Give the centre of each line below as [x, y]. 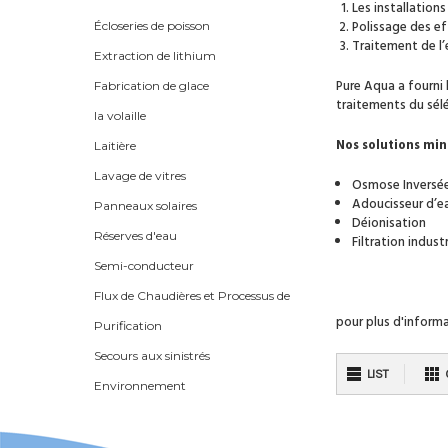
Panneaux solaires [145, 206]
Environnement [140, 386]
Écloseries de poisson [152, 26]
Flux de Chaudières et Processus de [192, 296]
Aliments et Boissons [153, 416]
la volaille [120, 116]
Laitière [115, 146]
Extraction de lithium [155, 56]
